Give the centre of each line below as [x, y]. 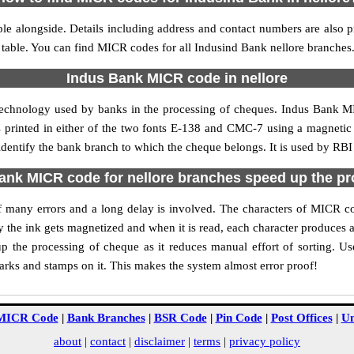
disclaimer [160, 341]
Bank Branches [106, 318]
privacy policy [265, 341]
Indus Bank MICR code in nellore [177, 78]
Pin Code [239, 318]
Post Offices [301, 318]
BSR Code [180, 318]
